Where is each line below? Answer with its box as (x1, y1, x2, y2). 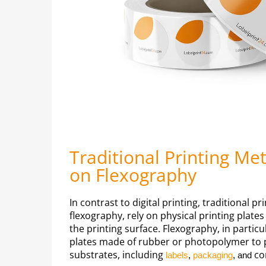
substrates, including (69, 248, 166, 261)
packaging (193, 250, 233, 260)
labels (166, 250, 188, 260)
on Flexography (69, 162, 197, 187)
